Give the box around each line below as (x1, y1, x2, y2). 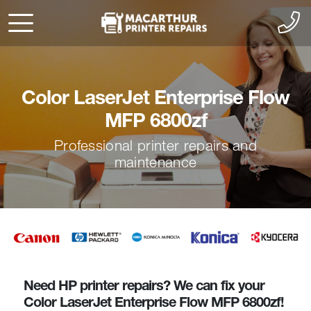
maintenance (114, 153, 197, 171)
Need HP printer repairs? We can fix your (24, 276, 265, 294)
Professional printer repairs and (53, 137, 258, 154)
